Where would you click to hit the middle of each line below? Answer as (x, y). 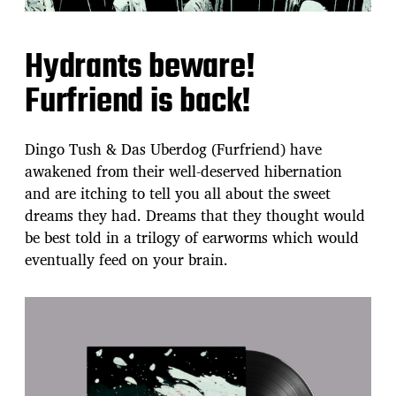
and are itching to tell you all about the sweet (178, 193)
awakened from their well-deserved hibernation (183, 171)
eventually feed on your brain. (126, 259)
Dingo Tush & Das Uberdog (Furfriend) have (173, 148)
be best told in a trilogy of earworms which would (192, 237)
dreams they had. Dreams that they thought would (195, 215)
